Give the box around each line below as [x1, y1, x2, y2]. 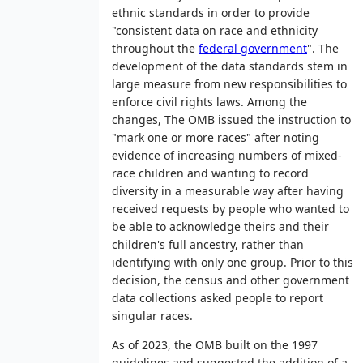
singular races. [112, 307, 193, 323]
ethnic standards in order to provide [112, 4, 310, 20]
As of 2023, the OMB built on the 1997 [112, 336, 318, 352]
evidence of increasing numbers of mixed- [112, 147, 342, 163]
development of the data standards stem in [112, 58, 348, 74]
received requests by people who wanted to [112, 200, 349, 216]
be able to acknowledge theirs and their [112, 218, 329, 234]
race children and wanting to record [112, 164, 309, 181]
